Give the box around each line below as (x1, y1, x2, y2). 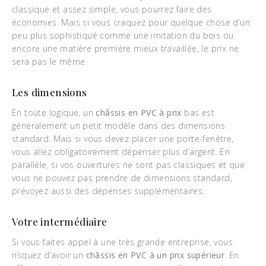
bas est (184, 107, 215, 118)
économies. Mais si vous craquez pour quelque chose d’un (12, 17, 250, 28)
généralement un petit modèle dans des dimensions (12, 120, 226, 131)
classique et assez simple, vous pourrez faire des (12, 4, 212, 15)
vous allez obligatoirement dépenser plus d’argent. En (12, 146, 230, 157)
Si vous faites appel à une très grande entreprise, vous (12, 236, 233, 248)
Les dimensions (12, 85, 87, 99)
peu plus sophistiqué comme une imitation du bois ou (12, 30, 234, 41)
